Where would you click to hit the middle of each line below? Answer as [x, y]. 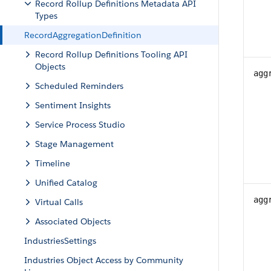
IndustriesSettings [60, 241]
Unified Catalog [66, 183]
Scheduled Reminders [79, 86]
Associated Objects [73, 221]
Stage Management [74, 144]
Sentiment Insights [73, 105]
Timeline [53, 163]
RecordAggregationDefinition [83, 35]
